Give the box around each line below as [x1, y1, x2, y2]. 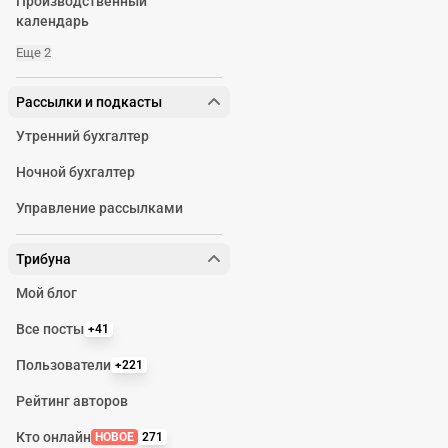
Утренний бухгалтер [16, 128, 149, 144]
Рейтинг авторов [16, 393, 128, 409]
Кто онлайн [16, 429, 91, 445]
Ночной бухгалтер [16, 164, 135, 180]
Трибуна [16, 251, 71, 267]
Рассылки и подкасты [16, 94, 162, 110]
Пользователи [16, 357, 111, 373]
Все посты [16, 321, 84, 337]
